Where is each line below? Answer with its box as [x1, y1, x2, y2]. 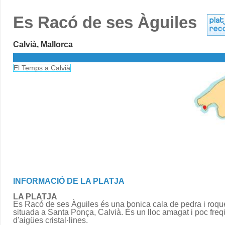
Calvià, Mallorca [13, 40, 73, 49]
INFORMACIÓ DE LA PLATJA [13, 176, 125, 185]
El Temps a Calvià [14, 64, 70, 72]
